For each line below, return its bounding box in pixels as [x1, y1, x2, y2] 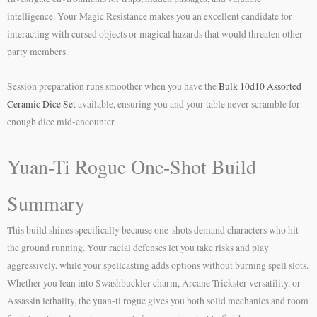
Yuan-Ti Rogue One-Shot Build [7, 152, 256, 180]
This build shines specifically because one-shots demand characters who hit [7, 223, 299, 236]
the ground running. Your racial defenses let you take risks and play [7, 241, 269, 254]
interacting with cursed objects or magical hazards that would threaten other [7, 27, 303, 40]
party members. [7, 45, 68, 58]
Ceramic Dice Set [7, 97, 76, 110]
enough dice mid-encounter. [7, 115, 116, 128]
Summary [7, 189, 85, 217]
